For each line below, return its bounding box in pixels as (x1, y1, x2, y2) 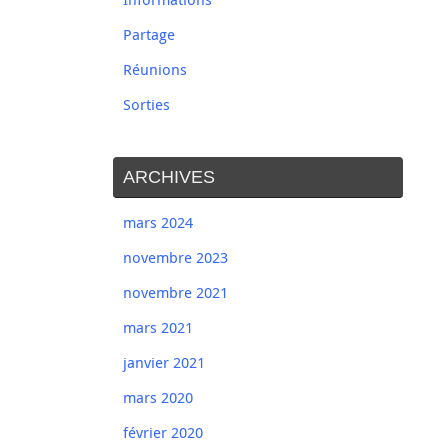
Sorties (123, 94, 170, 115)
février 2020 (123, 422, 203, 443)
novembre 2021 (123, 282, 228, 303)
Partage (123, 24, 175, 45)
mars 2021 (123, 317, 193, 338)
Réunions (123, 59, 187, 80)
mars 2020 (123, 387, 193, 408)
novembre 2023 (123, 247, 228, 268)
